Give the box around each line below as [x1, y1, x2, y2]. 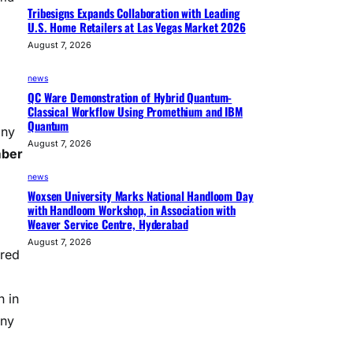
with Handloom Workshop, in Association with [28, 200, 236, 218]
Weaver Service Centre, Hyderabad [28, 214, 188, 232]
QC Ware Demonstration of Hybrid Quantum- [28, 87, 232, 106]
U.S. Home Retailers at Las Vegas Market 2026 [28, 17, 246, 35]
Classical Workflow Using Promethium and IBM [28, 102, 243, 120]
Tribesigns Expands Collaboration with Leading [28, 3, 240, 21]
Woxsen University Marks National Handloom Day [28, 186, 254, 204]
